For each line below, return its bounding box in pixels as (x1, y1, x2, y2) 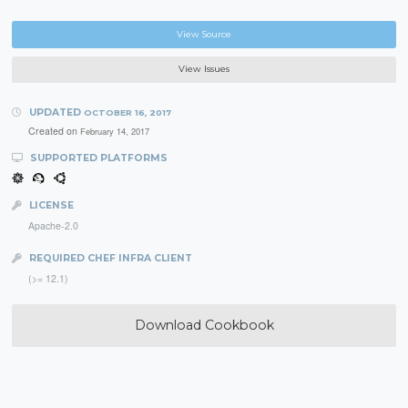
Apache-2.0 (27, 219, 78, 233)
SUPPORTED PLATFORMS (26, 151, 168, 164)
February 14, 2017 (79, 124, 149, 138)
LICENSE (25, 199, 74, 212)
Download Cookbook (134, 316, 274, 333)
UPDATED (25, 107, 84, 119)
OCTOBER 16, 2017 (83, 107, 171, 118)
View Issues (178, 64, 229, 75)
